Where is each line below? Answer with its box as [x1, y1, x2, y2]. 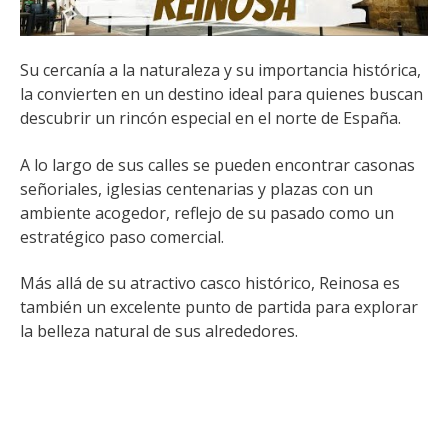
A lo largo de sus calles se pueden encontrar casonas [20, 153, 415, 176]
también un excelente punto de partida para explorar [20, 296, 418, 319]
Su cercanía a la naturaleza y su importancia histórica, [20, 59, 421, 82]
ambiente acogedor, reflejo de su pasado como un [20, 201, 394, 224]
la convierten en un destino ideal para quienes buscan [20, 83, 423, 106]
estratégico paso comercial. [20, 225, 224, 248]
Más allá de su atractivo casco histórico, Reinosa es [20, 272, 400, 295]
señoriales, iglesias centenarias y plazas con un [20, 177, 373, 200]
